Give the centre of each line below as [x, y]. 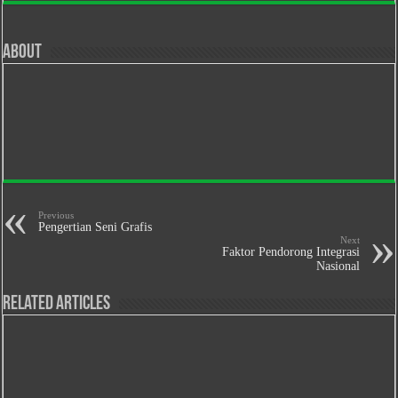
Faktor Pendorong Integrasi [291, 252]
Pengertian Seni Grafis [96, 227]
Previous [56, 215]
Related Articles [57, 304]
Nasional [338, 266]
